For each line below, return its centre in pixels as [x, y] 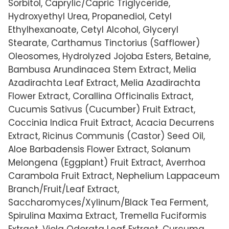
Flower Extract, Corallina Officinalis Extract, [101, 96]
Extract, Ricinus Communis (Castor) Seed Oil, [107, 136]
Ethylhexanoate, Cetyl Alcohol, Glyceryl [93, 29]
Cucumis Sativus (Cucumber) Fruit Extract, [102, 109]
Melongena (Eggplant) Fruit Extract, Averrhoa [107, 162]
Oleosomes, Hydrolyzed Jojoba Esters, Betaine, [109, 56]
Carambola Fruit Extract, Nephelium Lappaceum [114, 176]
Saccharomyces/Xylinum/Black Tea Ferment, [108, 202]
